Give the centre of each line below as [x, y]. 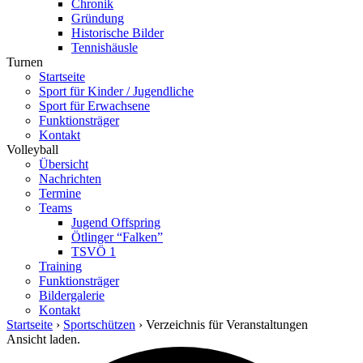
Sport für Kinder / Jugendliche [116, 91]
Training [60, 266]
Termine [60, 193]
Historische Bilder [117, 33]
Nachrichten [70, 179]
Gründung [98, 18]
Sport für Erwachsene [94, 106]
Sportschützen [99, 325]
